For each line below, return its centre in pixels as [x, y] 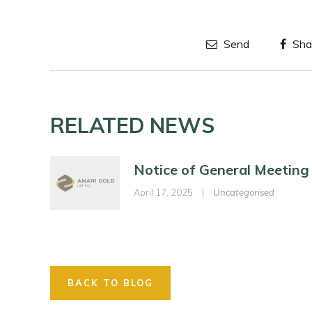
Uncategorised [244, 192]
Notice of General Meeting [221, 170]
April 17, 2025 [163, 192]
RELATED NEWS [132, 125]
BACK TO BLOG [110, 282]
